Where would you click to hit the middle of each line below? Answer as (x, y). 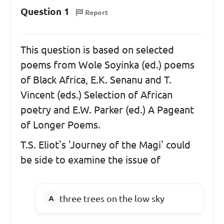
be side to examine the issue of (90, 159)
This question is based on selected (97, 49)
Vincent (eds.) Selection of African (96, 94)
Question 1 (45, 11)
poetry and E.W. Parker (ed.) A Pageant (107, 109)
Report (96, 12)
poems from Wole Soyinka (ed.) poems (107, 64)
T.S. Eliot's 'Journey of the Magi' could (105, 144)
